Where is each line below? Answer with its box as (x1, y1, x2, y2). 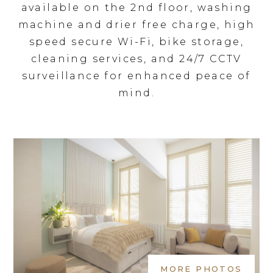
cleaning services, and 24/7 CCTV (31, 52, 242, 65)
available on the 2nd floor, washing (21, 1, 252, 13)
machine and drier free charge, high (18, 18, 255, 30)
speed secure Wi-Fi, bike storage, (29, 35, 244, 48)
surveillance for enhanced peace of (22, 69, 251, 82)
